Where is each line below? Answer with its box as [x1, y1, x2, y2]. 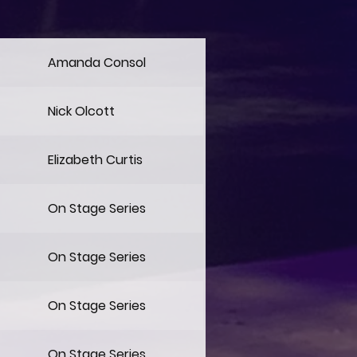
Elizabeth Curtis [48, 150, 143, 169]
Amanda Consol [48, 53, 146, 72]
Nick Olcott [48, 101, 115, 120]
